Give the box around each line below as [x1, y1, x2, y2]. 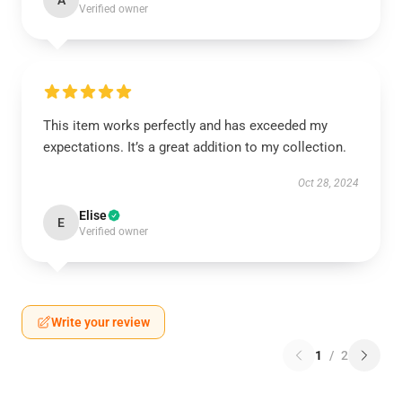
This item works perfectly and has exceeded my [43, 118, 328, 134]
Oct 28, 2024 [298, 177, 359, 189]
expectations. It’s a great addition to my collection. [43, 139, 346, 155]
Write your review [51, 315, 150, 329]
